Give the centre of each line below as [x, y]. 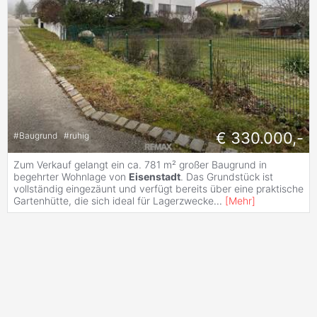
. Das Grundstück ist [227, 176]
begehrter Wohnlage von [71, 176]
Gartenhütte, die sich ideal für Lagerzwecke [114, 200]
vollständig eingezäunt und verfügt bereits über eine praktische [158, 188]
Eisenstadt [155, 176]
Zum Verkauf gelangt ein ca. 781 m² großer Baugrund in [140, 164]
